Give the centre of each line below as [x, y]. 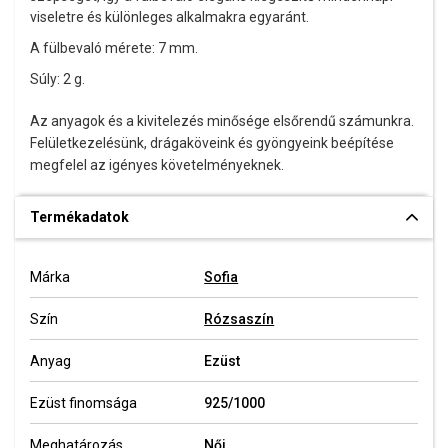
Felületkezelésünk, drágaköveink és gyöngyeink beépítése [212, 143]
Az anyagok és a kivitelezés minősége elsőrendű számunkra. [222, 121]
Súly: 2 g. [57, 79]
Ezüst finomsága [83, 403]
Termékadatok [79, 217]
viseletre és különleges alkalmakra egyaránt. [169, 17]
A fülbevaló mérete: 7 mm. [114, 48]
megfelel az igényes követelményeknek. [157, 165]
